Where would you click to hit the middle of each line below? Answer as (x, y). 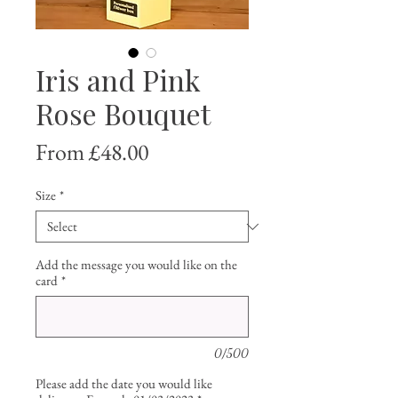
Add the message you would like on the (136, 265)
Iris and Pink (118, 80)
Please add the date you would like (124, 384)
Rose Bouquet (123, 114)
